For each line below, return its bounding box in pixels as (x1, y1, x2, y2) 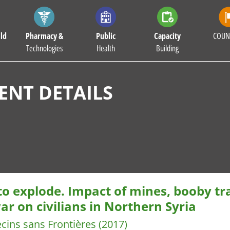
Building (156, 43, 179, 54)
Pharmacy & (25, 30, 63, 42)
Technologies (26, 43, 63, 54)
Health (97, 43, 115, 54)
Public (96, 30, 116, 42)
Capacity (154, 30, 181, 42)
